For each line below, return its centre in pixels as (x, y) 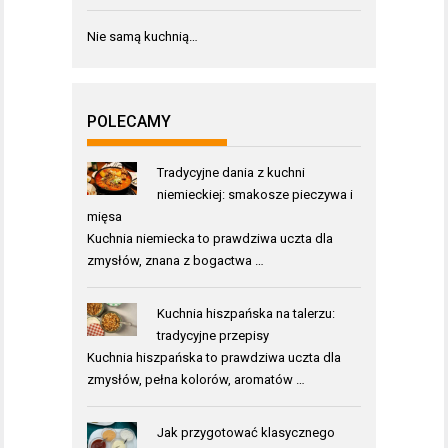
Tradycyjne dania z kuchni (230, 173)
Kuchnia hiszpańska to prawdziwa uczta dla (214, 358)
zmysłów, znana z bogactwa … (175, 261)
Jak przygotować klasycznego (245, 433)
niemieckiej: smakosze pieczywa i (254, 195)
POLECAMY (129, 122)
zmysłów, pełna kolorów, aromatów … (196, 380)
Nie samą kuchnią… (142, 37)
